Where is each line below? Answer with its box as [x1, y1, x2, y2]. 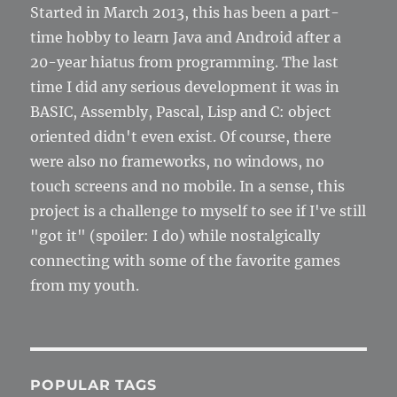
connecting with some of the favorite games [30, 252, 341, 269]
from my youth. [30, 276, 140, 294]
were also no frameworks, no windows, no [30, 152, 325, 170]
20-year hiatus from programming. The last [30, 53, 339, 71]
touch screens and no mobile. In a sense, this [30, 177, 346, 195]
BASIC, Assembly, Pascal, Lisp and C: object [30, 103, 332, 121]
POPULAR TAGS [30, 377, 157, 393]
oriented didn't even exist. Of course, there [30, 128, 332, 145]
